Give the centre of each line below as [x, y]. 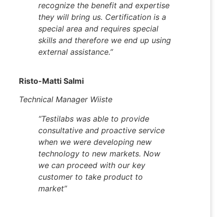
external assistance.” [76, 52]
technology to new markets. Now [99, 154]
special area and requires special [98, 29]
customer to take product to [91, 177]
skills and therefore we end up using [105, 40]
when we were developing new [95, 142]
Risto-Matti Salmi [51, 81]
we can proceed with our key [92, 165]
